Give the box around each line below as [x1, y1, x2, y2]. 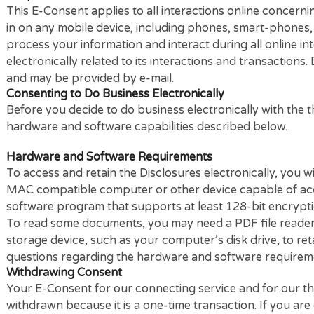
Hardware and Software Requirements [7, 201, 236, 217]
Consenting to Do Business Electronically [7, 131, 250, 147]
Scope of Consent [7, 21, 114, 38]
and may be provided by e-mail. [7, 114, 193, 130]
